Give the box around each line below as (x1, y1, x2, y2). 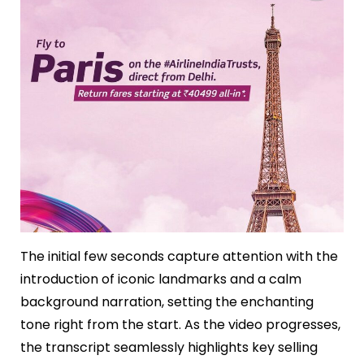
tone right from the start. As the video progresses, (20, 314, 340, 334)
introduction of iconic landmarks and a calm (20, 269, 301, 288)
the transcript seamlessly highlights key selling (20, 337, 318, 357)
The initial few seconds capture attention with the (20, 246, 338, 266)
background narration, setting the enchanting (20, 292, 314, 311)
